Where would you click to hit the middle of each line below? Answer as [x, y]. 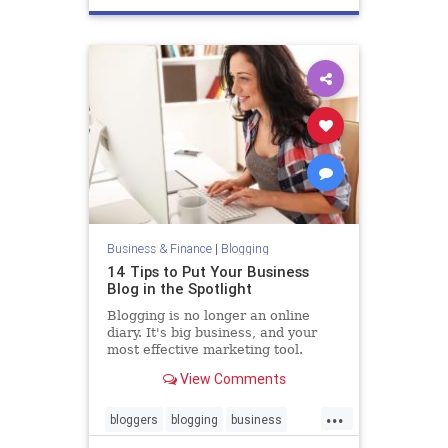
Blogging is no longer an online [208, 315]
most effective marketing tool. [204, 349]
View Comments [231, 379]
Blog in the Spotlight [179, 288]
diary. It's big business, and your [211, 332]
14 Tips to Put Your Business [207, 271]
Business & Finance [159, 248]
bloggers [134, 419]
